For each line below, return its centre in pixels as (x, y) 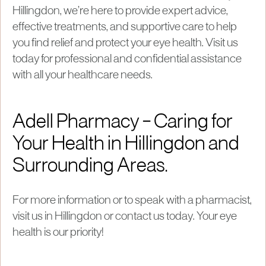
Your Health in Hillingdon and (126, 145)
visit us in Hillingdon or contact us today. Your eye (125, 216)
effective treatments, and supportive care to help (125, 27)
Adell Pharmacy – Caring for (123, 123)
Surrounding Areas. (90, 167)
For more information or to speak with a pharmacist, (132, 200)
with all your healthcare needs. (83, 75)
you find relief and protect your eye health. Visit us (125, 43)
